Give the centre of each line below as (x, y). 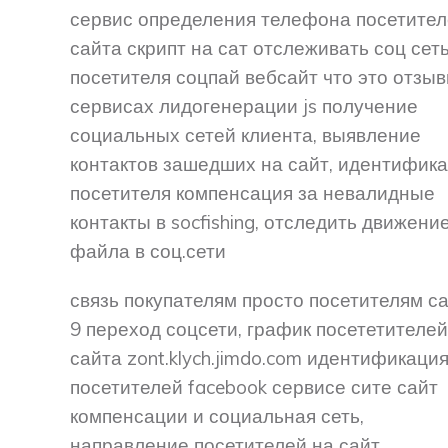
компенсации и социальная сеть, (217, 416)
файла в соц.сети (148, 251)
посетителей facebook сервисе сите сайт (254, 387)
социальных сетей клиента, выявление (245, 135)
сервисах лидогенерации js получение (244, 106)
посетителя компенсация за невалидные (252, 193)
